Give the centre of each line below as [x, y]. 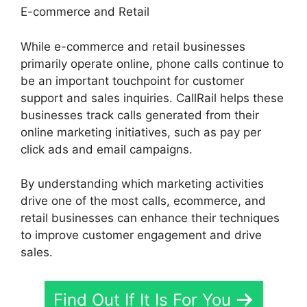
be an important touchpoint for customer [132, 81]
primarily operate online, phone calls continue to [152, 63]
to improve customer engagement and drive [141, 235]
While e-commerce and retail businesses [133, 46]
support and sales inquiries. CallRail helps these [152, 98]
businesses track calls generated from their [140, 115]
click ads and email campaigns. [107, 149]
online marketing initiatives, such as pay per [141, 132]
